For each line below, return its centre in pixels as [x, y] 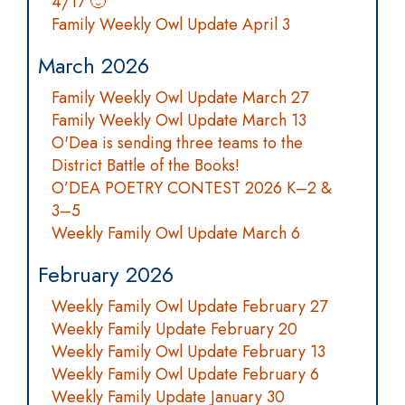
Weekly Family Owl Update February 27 [189, 306]
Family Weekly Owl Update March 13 [179, 120]
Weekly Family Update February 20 [174, 329]
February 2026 [106, 274]
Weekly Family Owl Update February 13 [188, 352]
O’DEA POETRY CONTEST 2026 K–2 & [192, 188]
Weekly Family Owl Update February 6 [185, 374]
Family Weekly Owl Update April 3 [171, 24]
